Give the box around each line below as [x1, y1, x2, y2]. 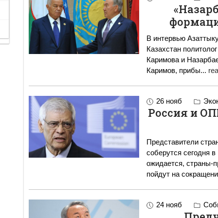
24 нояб [156, 200, 182, 209]
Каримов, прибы [146, 66, 200, 74]
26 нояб [156, 97, 182, 105]
